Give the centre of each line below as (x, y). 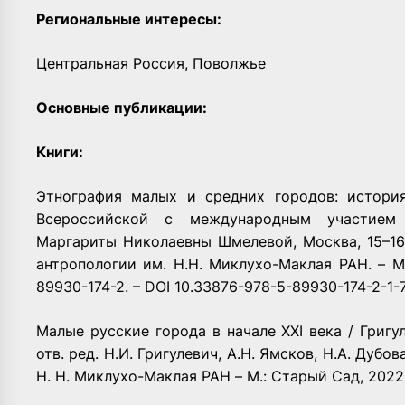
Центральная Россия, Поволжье (151, 63)
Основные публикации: (122, 107)
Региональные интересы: (129, 19)
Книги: (60, 151)
